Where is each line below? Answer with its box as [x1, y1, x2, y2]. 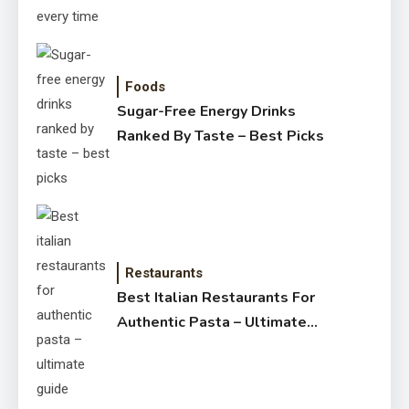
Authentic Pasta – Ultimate [117, 312, 308, 333]
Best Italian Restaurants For [117, 288, 316, 309]
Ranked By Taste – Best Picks [117, 126, 325, 147]
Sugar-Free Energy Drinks [117, 101, 297, 122]
